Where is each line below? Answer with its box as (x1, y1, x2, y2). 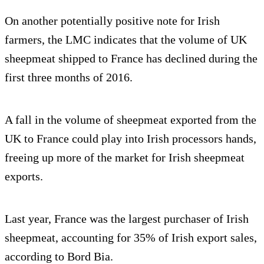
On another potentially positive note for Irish (5, 14, 220, 28)
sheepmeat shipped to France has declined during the (5, 52, 258, 65)
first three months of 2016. (5, 71, 133, 84)
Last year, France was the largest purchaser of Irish (5, 212, 249, 226)
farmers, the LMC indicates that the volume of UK (5, 33, 247, 47)
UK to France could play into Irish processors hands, (5, 132, 256, 146)
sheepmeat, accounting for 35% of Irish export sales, (5, 231, 257, 245)
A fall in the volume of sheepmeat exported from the (5, 113, 256, 127)
